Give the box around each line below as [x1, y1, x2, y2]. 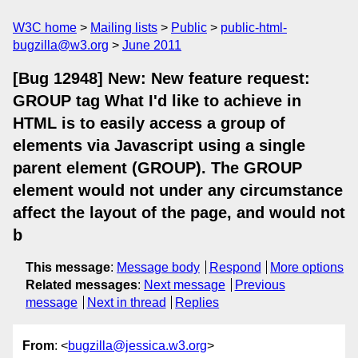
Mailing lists [90, 21, 157, 34]
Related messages [26, 278, 137, 292]
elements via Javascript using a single [13, 137, 305, 154]
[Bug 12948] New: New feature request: [13, 70, 310, 87]
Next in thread [86, 296, 166, 309]
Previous [234, 278, 285, 292]
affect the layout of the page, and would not [13, 204, 345, 221]
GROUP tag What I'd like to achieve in [13, 92, 301, 109]
